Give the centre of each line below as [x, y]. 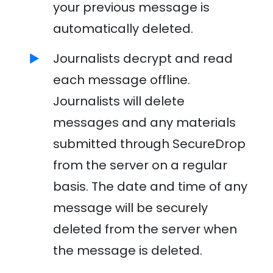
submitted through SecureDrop [149, 144]
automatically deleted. [123, 28]
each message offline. [121, 80]
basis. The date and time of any [150, 186]
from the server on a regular [140, 165]
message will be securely [130, 207]
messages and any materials [144, 122]
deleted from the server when [145, 229]
